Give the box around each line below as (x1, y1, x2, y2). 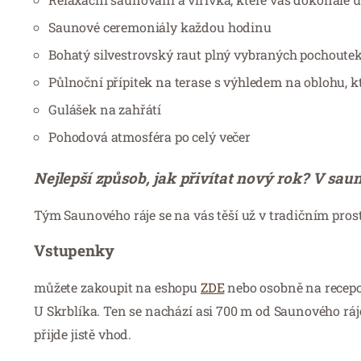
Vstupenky (34, 239, 114, 260)
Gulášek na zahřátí (48, 100, 162, 118)
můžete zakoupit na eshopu (34, 278, 201, 296)
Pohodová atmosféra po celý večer (48, 127, 251, 145)
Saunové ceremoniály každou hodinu (48, 18, 272, 35)
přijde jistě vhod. (34, 325, 132, 342)
